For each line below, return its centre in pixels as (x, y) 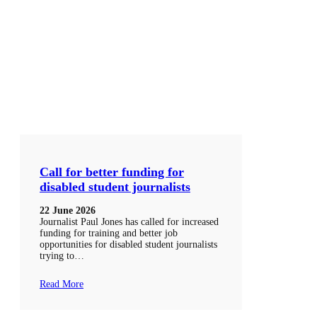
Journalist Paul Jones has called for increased (129, 222)
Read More (62, 284)
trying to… (62, 256)
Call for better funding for (112, 172)
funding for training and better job (109, 234)
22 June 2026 (68, 211)
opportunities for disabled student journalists (128, 245)
